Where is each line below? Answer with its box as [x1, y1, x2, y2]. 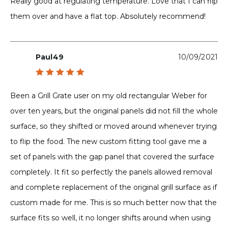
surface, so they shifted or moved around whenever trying [10, 122, 217, 131]
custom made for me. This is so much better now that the [10, 198, 217, 208]
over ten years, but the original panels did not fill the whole [10, 106, 218, 116]
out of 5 [36, 87, 81, 95]
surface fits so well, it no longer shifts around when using [10, 213, 211, 223]
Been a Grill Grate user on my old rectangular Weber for [10, 91, 207, 101]
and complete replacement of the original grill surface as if [10, 183, 217, 192]
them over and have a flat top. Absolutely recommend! [10, 11, 206, 21]
